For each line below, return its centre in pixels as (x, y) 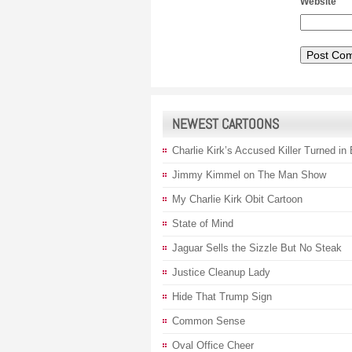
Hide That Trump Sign (222, 296)
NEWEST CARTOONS (225, 123)
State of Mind (203, 223)
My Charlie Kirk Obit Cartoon (237, 199)
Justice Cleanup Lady (221, 272)
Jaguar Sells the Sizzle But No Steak (257, 247)
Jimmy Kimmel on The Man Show (249, 174)
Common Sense (209, 321)
